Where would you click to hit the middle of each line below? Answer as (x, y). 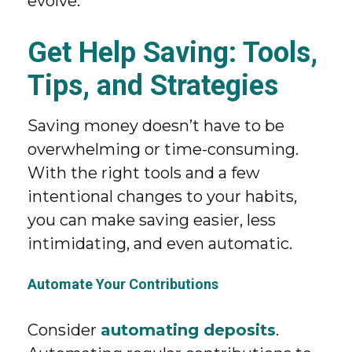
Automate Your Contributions (123, 284)
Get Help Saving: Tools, (172, 53)
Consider (64, 330)
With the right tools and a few (144, 173)
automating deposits (188, 330)
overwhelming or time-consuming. (163, 149)
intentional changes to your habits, (162, 196)
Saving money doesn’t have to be (156, 126)
